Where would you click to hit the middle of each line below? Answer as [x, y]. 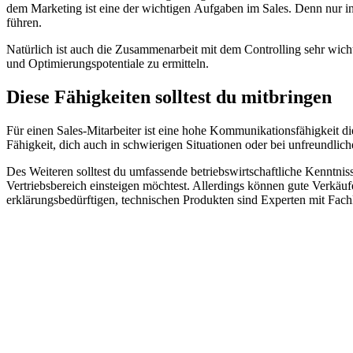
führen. [24, 22]
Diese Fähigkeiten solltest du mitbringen [169, 97]
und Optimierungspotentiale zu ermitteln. [109, 63]
